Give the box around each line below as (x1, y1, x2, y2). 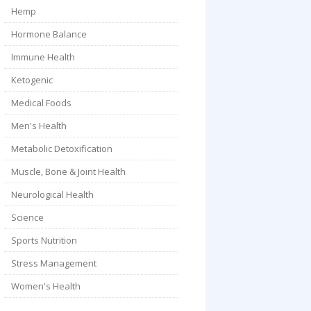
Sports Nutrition (11, 234, 77, 246)
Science (11, 211, 44, 224)
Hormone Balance (11, 28, 87, 40)
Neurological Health (11, 188, 94, 201)
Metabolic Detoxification (11, 142, 112, 155)
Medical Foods (11, 96, 72, 109)
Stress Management (11, 257, 96, 269)
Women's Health (11, 280, 81, 292)
